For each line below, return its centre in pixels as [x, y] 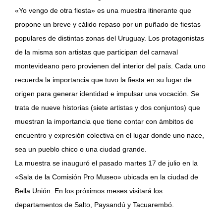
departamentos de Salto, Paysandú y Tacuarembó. [94, 205]
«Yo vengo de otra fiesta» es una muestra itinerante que [103, 10]
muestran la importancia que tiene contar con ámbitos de [104, 121]
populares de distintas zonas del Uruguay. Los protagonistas [110, 38]
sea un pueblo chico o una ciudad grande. [81, 149]
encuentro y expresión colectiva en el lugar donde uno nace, [110, 135]
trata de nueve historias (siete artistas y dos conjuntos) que [108, 108]
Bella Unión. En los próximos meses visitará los [89, 191]
